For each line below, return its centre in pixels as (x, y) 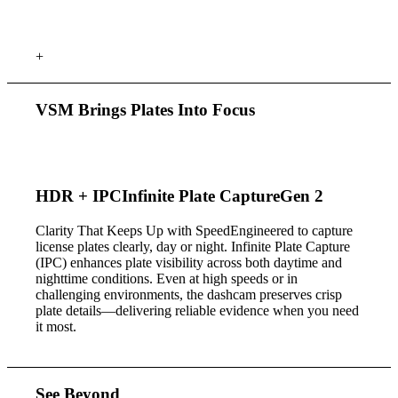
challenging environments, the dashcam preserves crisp (189, 295)
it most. (56, 327)
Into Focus (217, 109)
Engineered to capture (292, 231)
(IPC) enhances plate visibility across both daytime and (189, 263)
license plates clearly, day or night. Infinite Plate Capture (193, 247)
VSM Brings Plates (107, 109)
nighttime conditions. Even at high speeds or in (167, 279)
